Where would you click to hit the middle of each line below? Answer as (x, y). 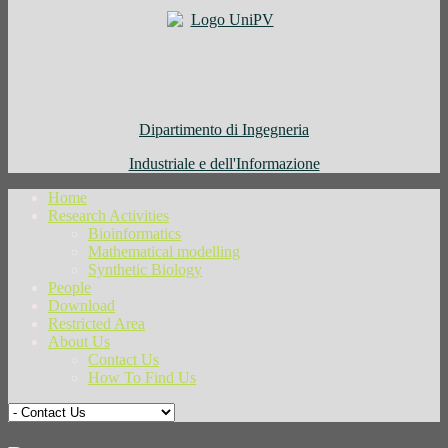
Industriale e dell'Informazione (224, 164)
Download (81, 306)
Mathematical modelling (164, 252)
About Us (79, 342)
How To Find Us (142, 378)
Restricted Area (96, 324)
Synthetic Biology (145, 270)
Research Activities (108, 216)
